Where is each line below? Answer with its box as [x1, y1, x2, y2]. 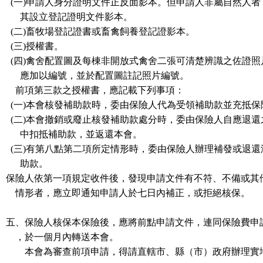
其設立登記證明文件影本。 [6, 12, 133, 22]
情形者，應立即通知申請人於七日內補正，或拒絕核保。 [6, 188, 250, 198]
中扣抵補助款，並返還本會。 [6, 129, 142, 139]
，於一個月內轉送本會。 [6, 232, 119, 242]
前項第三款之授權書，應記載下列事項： [6, 85, 184, 95]
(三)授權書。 [6, 41, 63, 51]
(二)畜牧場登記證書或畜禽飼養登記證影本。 [6, 26, 195, 36]
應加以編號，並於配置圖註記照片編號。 [6, 70, 189, 80]
